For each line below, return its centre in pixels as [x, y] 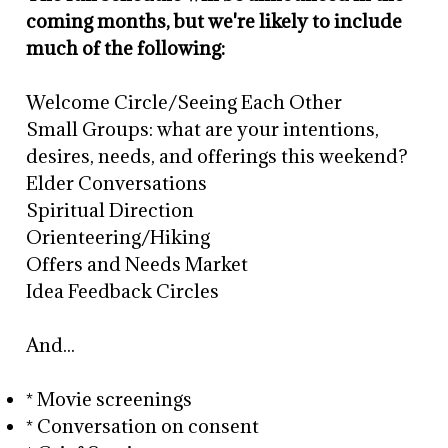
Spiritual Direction [110, 210]
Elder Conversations [117, 183]
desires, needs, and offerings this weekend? [217, 156]
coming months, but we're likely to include [214, 21]
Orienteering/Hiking [118, 237]
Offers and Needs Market [137, 264]
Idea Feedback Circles [123, 291]
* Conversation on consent [143, 426]
